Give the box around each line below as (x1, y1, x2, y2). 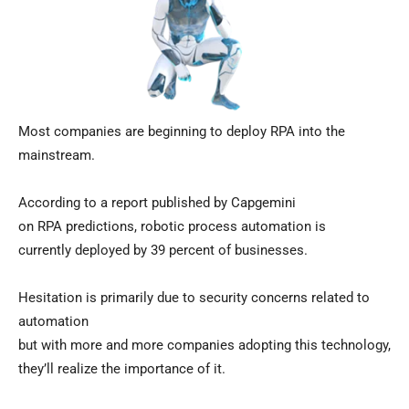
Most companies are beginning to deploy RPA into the (18, 123, 345, 141)
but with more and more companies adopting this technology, (18, 337, 391, 354)
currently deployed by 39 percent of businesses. (18, 242, 308, 259)
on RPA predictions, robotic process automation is (18, 218, 326, 236)
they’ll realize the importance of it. (18, 361, 225, 378)
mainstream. (18, 147, 95, 164)
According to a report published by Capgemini (18, 194, 296, 212)
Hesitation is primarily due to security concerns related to (18, 289, 370, 307)
